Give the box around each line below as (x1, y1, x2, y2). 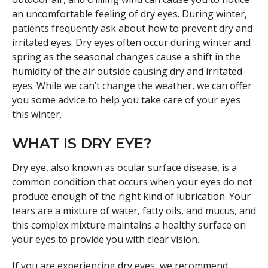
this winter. (12, 107, 62, 121)
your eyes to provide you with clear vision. (12, 232, 199, 246)
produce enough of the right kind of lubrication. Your (12, 189, 251, 203)
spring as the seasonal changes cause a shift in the (12, 50, 240, 63)
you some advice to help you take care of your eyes (12, 93, 240, 106)
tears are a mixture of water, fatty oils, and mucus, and (12, 203, 256, 217)
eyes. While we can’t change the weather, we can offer (12, 78, 252, 92)
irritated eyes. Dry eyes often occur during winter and (12, 35, 251, 49)
